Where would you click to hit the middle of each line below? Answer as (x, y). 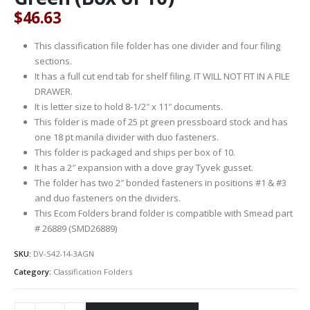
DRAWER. (53, 92)
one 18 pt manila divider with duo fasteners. (126, 137)
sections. (53, 61)
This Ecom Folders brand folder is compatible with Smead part (163, 213)
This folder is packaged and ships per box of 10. (135, 153)
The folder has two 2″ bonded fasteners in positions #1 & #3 (160, 183)
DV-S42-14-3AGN (64, 254)
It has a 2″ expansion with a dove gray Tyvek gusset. (144, 168)
